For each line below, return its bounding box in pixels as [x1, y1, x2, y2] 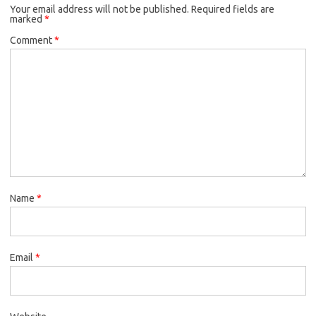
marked [10, 13, 44, 25]
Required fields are [191, 3, 274, 15]
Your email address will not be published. [10, 3, 189, 15]
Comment [10, 34, 54, 46]
